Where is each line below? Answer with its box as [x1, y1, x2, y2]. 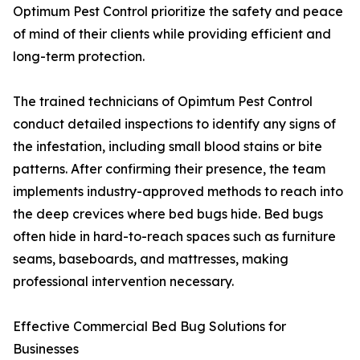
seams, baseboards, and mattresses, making [13, 251, 288, 268]
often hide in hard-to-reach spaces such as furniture [13, 228, 336, 245]
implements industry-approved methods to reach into [13, 183, 343, 200]
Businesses [13, 341, 79, 358]
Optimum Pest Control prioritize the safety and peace [13, 3, 343, 20]
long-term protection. [13, 48, 145, 65]
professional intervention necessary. [13, 273, 234, 290]
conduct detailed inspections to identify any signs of [13, 116, 336, 133]
